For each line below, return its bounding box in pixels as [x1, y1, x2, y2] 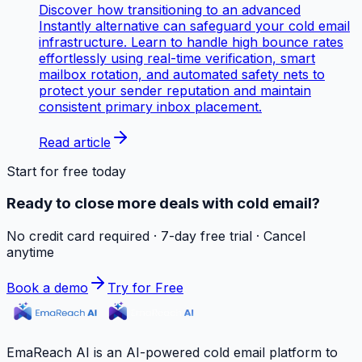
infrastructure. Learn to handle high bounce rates [39, 33, 343, 50]
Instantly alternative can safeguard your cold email [39, 17, 350, 34]
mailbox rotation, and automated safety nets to [39, 65, 325, 82]
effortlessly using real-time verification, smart [39, 49, 315, 66]
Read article [39, 133, 111, 150]
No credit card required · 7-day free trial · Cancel [6, 228, 305, 245]
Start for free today [6, 162, 126, 179]
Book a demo [6, 280, 88, 297]
